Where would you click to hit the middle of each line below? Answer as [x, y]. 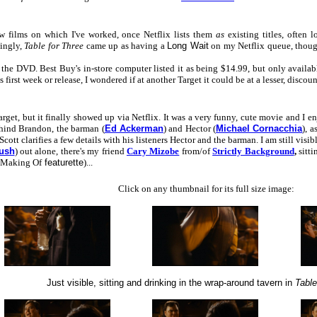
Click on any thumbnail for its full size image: [206, 189]
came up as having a [125, 46]
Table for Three [54, 46]
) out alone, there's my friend [70, 151]
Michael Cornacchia [259, 128]
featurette [63, 162]
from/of [196, 151]
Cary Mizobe [153, 151]
